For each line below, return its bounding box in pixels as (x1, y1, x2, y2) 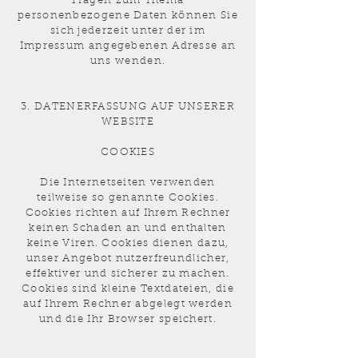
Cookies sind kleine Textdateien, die (22, 284, 234, 294)
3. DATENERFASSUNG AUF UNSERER (21, 101, 235, 112)
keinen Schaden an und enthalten (29, 223, 227, 233)
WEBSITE (101, 117, 155, 127)
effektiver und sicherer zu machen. (26, 268, 230, 279)
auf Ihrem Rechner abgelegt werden (23, 299, 233, 309)
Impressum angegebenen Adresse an (19, 41, 237, 51)
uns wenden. (89, 56, 166, 66)
